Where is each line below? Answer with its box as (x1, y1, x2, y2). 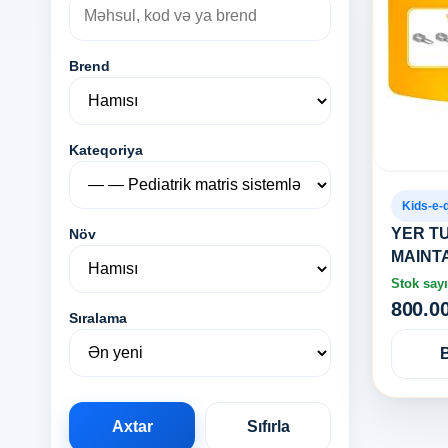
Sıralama (69, 310, 127, 326)
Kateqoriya (69, 142, 143, 158)
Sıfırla (246, 418, 290, 435)
